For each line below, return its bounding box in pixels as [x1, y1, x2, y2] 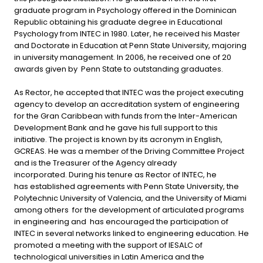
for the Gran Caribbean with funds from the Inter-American [14, 110, 237, 122]
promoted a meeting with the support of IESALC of [14, 239, 203, 251]
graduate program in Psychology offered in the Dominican [14, 4, 237, 16]
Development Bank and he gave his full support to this [14, 122, 218, 133]
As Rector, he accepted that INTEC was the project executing [14, 86, 244, 98]
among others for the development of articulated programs [14, 204, 244, 215]
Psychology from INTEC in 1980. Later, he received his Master [14, 28, 240, 39]
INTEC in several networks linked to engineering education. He [14, 227, 249, 239]
